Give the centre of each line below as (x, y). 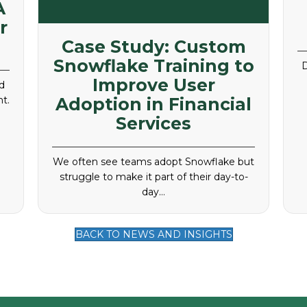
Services (153, 124)
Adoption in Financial (153, 105)
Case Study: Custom (153, 47)
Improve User (153, 85)
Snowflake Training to (153, 66)
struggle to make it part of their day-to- (153, 177)
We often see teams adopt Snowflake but (153, 162)
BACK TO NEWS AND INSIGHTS (153, 235)
